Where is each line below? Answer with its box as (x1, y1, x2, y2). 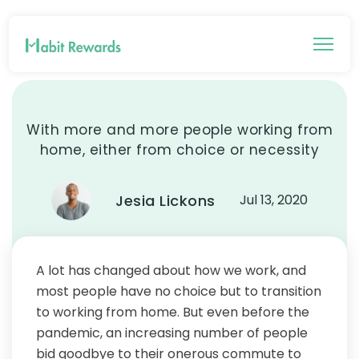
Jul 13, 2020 (239, 191, 308, 209)
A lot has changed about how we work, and (36, 261, 306, 280)
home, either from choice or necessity (39, 140, 320, 159)
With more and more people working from (26, 120, 333, 139)
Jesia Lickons (115, 190, 216, 211)
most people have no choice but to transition (36, 282, 321, 301)
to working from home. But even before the (36, 303, 309, 321)
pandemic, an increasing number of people (36, 324, 308, 342)
